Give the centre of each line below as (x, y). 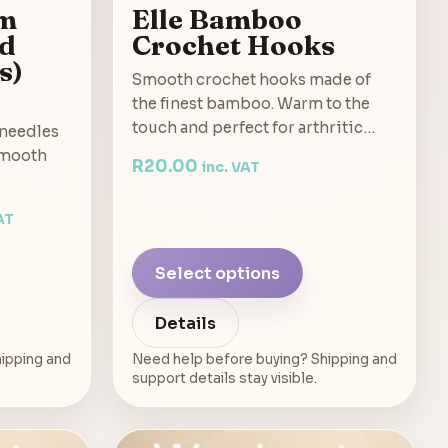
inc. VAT (230, 168)
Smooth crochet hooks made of (251, 80)
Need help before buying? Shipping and (264, 360)
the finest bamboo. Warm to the (250, 104)
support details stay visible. (224, 379)
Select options (217, 273)
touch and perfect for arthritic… (253, 128)
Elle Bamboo (216, 19)
